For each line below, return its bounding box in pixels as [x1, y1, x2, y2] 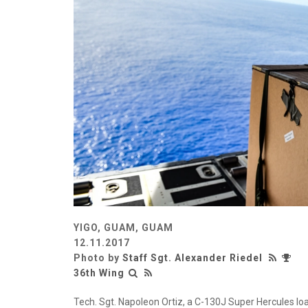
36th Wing [74, 267, 124, 279]
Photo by [74, 252, 122, 264]
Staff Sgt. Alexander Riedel [122, 252, 263, 264]
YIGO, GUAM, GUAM [74, 222, 173, 234]
